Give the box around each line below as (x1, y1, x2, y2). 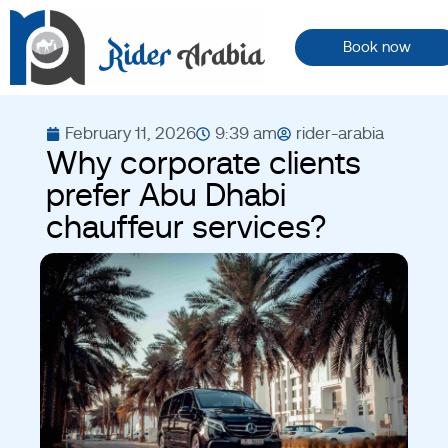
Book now (342, 39, 411, 56)
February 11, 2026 (64, 124, 196, 143)
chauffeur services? (45, 209, 326, 245)
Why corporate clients (45, 145, 361, 181)
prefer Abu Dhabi (45, 177, 286, 213)
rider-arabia (295, 124, 384, 143)
